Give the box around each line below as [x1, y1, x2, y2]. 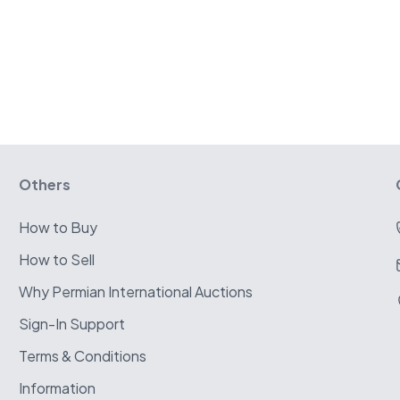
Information [19, 379, 96, 397]
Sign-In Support [19, 314, 126, 333]
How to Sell [19, 250, 96, 269]
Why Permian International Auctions [19, 282, 254, 301]
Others [19, 175, 71, 194]
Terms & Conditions [19, 346, 147, 365]
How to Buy [19, 218, 98, 237]
